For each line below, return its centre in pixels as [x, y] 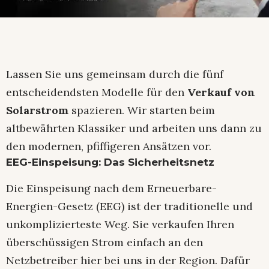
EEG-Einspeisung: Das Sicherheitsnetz [110, 162]
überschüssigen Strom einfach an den [104, 242]
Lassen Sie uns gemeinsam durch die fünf [115, 74]
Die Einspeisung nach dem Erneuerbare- [111, 188]
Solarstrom [37, 110]
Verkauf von [221, 92]
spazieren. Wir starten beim [142, 110]
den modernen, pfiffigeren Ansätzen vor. [109, 146]
